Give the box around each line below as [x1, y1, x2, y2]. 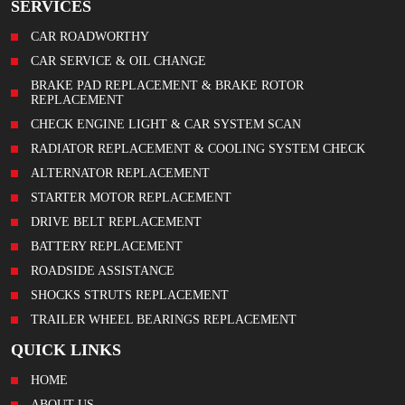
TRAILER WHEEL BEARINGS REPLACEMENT [31, 313, 297, 327]
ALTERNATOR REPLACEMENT [31, 166, 210, 181]
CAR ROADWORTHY [31, 30, 149, 44]
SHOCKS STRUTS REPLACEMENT [31, 288, 229, 303]
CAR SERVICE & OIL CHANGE [31, 54, 206, 69]
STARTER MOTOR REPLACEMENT [31, 191, 231, 205]
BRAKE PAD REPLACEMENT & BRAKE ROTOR [31, 79, 304, 93]
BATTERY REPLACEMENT [31, 240, 183, 254]
